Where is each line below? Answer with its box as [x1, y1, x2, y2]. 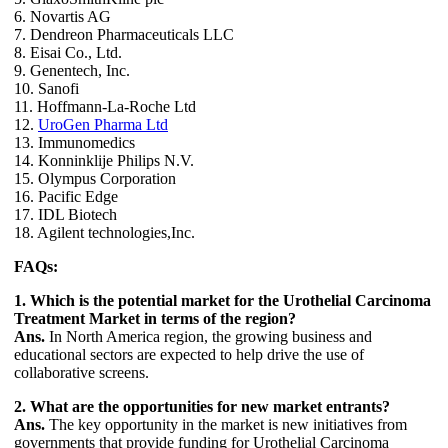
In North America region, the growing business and [45, 328, 372, 346]
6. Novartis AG [14, 8, 111, 26]
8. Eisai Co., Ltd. [14, 44, 122, 62]
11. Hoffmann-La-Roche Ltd [14, 98, 196, 116]
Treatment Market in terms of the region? [14, 310, 296, 328]
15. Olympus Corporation [14, 170, 176, 188]
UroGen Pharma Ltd [38, 116, 168, 134]
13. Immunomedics [14, 134, 135, 152]
